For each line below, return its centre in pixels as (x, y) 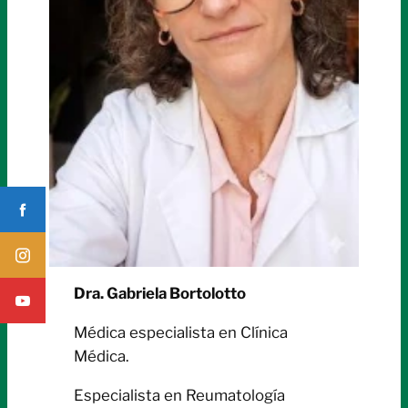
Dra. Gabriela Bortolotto (160, 294)
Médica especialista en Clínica (181, 333)
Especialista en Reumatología (180, 396)
